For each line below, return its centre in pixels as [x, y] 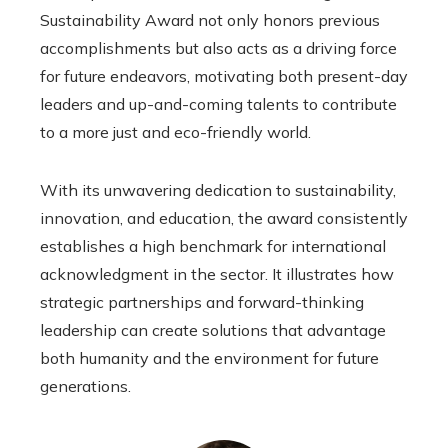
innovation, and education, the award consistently [224, 217]
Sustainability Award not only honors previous [210, 19]
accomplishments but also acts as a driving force [218, 47]
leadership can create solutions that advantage [213, 329]
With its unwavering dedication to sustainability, [218, 189]
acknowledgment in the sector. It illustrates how [217, 273]
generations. [85, 385]
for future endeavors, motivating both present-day [224, 75]
